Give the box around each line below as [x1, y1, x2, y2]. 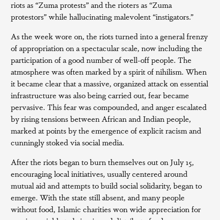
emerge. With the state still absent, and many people [11, 192, 185, 203]
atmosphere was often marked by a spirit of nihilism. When [11, 66, 207, 77]
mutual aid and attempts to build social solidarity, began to [11, 180, 202, 191]
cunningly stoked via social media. [11, 137, 125, 148]
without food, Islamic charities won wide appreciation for [11, 203, 201, 215]
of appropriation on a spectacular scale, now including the [11, 42, 203, 54]
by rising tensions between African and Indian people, [11, 113, 192, 124]
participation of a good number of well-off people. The [11, 54, 192, 65]
